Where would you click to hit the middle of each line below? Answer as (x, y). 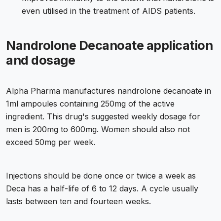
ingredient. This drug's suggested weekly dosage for (103, 117)
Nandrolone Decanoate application (109, 46)
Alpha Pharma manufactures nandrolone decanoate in (109, 91)
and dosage (40, 60)
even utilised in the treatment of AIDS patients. (109, 11)
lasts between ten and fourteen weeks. (78, 202)
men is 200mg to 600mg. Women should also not (98, 129)
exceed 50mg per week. (51, 142)
